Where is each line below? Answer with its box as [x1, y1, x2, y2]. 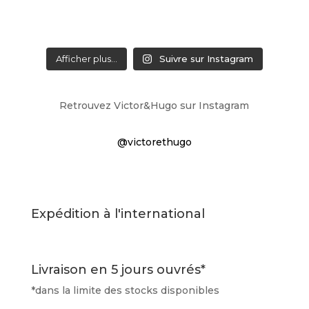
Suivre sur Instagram [159, 53, 254, 65]
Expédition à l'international [30, 206, 205, 222]
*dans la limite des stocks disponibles [30, 284, 219, 297]
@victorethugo [117, 136, 192, 149]
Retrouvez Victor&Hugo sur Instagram [59, 99, 250, 112]
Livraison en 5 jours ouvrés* [30, 262, 206, 278]
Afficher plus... [55, 53, 117, 65]
